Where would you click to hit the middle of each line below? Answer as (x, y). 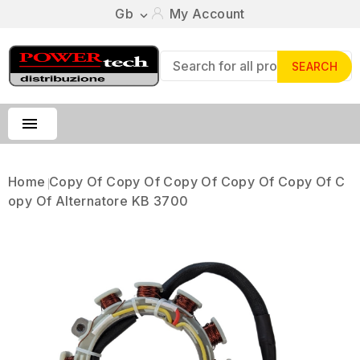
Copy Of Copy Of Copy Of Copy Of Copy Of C (197, 182)
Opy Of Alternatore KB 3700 (98, 201)
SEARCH (315, 67)
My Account (207, 14)
